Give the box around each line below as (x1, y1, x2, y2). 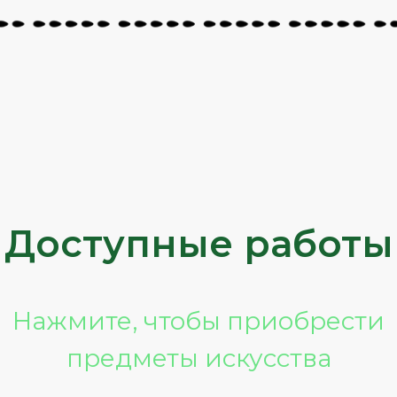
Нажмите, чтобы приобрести (12, 306, 385, 337)
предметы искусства (66, 343, 331, 374)
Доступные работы (4, 221, 393, 268)
